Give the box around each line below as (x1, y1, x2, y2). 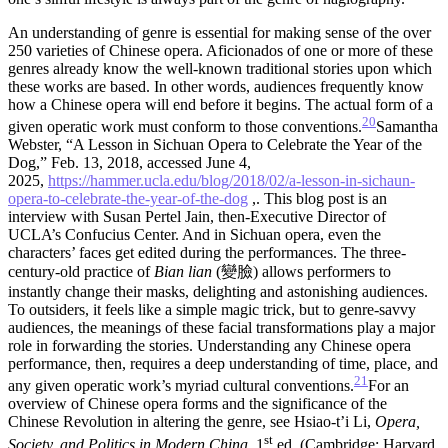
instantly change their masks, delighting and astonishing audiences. (8, 283, 428, 301)
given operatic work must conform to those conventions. (8, 118, 362, 136)
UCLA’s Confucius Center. (8, 226, 182, 244)
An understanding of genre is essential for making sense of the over (8, 23, 431, 41)
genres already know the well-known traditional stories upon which (8, 59, 432, 77)
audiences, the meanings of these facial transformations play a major (8, 319, 435, 337)
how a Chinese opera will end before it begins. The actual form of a (8, 95, 433, 113)
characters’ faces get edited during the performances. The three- (8, 244, 406, 262)
